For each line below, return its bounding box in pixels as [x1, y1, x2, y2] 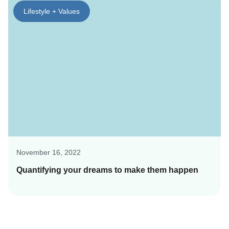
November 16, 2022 [16, 148, 81, 157]
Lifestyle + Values [24, 7, 80, 15]
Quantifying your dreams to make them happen [16, 166, 198, 175]
